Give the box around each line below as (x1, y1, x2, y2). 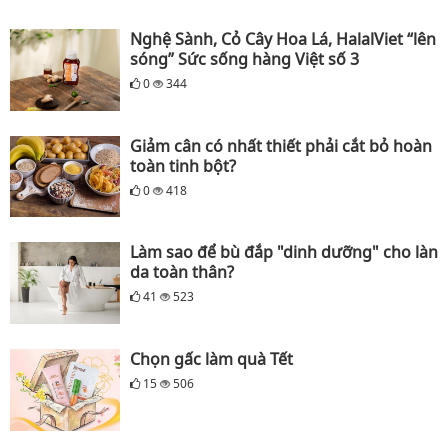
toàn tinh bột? (130, 154, 236, 177)
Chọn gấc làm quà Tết (130, 348, 293, 371)
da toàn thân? (130, 261, 234, 284)
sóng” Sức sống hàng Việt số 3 (130, 48, 359, 71)
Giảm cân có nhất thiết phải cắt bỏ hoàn (130, 134, 432, 157)
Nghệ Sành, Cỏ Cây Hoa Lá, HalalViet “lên (130, 28, 436, 51)
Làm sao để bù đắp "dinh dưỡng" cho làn (130, 241, 438, 264)
